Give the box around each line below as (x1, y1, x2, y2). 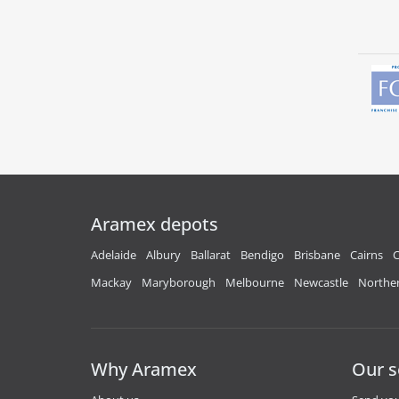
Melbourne (225, 274, 284, 290)
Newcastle (294, 274, 348, 290)
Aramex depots (91, 212, 218, 236)
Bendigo (240, 247, 284, 263)
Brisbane (294, 247, 340, 263)
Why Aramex (91, 357, 197, 381)
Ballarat (191, 247, 231, 263)
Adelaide (91, 247, 136, 263)
